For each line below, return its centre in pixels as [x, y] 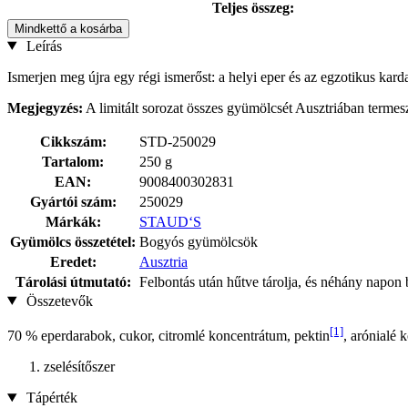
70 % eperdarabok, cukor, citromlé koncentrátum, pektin [168, 335]
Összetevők [57, 301]
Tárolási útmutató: [73, 281]
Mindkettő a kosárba [68, 28]
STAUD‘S [170, 221]
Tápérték [50, 397]
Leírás [42, 46]
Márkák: [73, 221]
